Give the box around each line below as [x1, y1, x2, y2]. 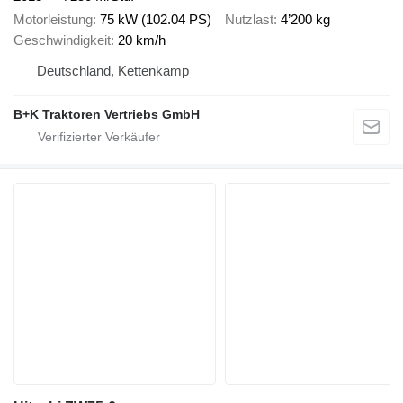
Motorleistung [13, 12, 93, 28]
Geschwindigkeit [13, 32, 111, 49]
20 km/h [118, 32, 166, 49]
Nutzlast [225, 12, 273, 28]
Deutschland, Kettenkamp [37, 63, 189, 79]
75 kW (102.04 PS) [100, 12, 211, 28]
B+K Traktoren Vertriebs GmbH [13, 107, 200, 122]
